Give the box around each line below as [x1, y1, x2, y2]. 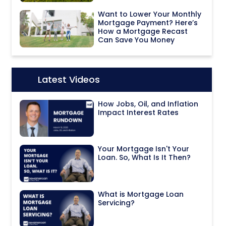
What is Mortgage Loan [98, 189, 184, 200]
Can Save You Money [98, 34, 175, 45]
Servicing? [98, 198, 135, 208]
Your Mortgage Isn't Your [98, 144, 190, 154]
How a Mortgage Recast [98, 26, 188, 36]
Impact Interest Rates [98, 107, 179, 118]
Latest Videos [37, 73, 100, 86]
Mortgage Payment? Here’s [98, 17, 198, 28]
